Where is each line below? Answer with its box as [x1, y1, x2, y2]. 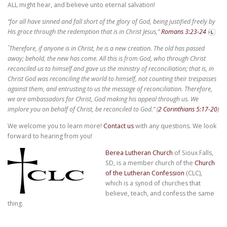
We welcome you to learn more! [8, 122, 103, 131]
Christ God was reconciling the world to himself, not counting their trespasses [8, 74, 216, 84]
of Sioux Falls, [172, 148, 213, 158]
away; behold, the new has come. [8, 54, 98, 63]
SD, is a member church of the [105, 159, 195, 168]
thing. [8, 199, 23, 208]
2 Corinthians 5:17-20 [158, 105, 217, 114]
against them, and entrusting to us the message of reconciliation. [8, 85, 183, 94]
